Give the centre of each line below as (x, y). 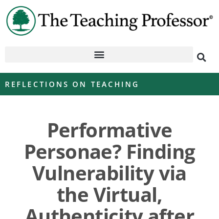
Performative (109, 130)
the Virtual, (109, 194)
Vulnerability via (109, 173)
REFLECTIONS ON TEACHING (72, 84)
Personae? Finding (109, 151)
